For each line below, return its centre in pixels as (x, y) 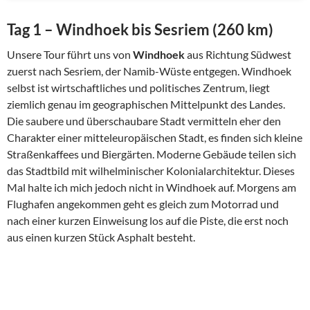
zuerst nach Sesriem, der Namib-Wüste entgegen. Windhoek (149, 71)
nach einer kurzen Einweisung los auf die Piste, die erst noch (148, 220)
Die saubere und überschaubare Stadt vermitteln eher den (144, 121)
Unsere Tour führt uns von (70, 54)
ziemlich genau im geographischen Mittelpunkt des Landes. (146, 104)
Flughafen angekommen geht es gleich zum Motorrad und (143, 204)
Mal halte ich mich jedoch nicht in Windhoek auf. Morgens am (152, 187)
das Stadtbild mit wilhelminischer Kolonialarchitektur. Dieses (151, 171)
